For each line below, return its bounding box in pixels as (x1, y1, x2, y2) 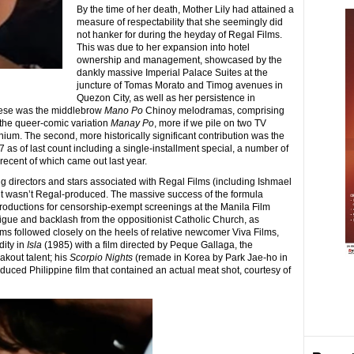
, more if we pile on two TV (153, 118, 266, 129)
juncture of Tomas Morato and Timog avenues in (76, 80, 283, 91)
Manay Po (110, 118, 154, 129)
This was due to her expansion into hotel (76, 42, 250, 53)
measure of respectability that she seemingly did (76, 17, 283, 28)
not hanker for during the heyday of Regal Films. (76, 29, 282, 40)
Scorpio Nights (69, 252, 133, 263)
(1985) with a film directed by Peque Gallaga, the (41, 239, 253, 250)
